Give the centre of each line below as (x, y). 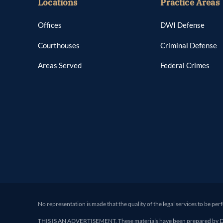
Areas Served (60, 65)
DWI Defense (183, 25)
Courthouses (59, 45)
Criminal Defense (189, 45)
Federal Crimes (185, 65)
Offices (50, 25)
